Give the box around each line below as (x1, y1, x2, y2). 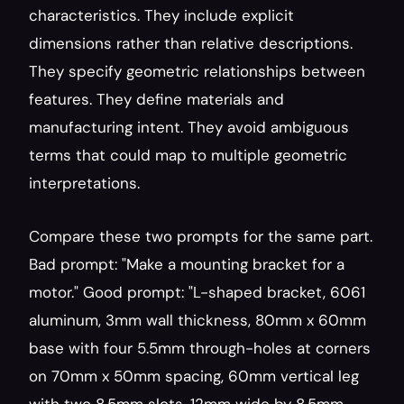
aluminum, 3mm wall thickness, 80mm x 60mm (29, 310, 366, 330)
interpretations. (29, 173, 140, 193)
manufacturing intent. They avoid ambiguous (29, 117, 349, 137)
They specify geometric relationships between (29, 61, 365, 81)
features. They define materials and (29, 89, 284, 109)
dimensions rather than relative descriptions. (29, 33, 353, 53)
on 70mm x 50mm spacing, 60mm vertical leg (29, 366, 359, 386)
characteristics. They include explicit (29, 5, 294, 25)
